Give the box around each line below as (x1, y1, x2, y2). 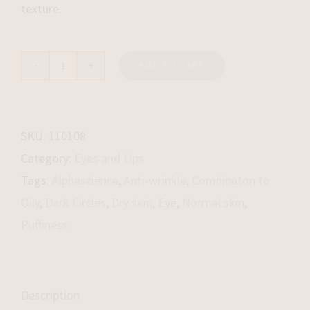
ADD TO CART (139, 58, 205, 71)
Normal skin (182, 194, 244, 210)
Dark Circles (45, 194, 106, 210)
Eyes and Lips (74, 149, 144, 166)
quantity (62, 111, 106, 128)
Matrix (62, 89, 95, 106)
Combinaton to (192, 172, 270, 188)
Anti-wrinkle (124, 172, 186, 188)
